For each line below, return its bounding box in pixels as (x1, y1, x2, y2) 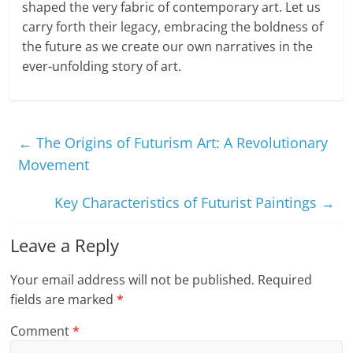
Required (258, 271, 313, 289)
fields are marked (10, 291, 117, 309)
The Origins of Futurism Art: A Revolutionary (32, 133, 329, 153)
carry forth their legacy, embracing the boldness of (22, 18, 324, 36)
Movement (18, 155, 90, 175)
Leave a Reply (10, 233, 120, 258)
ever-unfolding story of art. (22, 58, 182, 76)
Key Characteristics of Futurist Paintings (54, 193, 321, 213)
